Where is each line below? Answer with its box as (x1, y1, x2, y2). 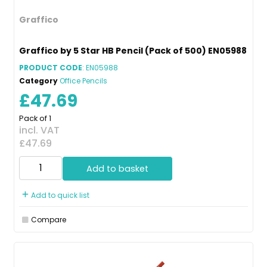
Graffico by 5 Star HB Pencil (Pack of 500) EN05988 (19, 44, 247, 57)
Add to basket (86, 162, 148, 175)
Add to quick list (31, 190, 89, 200)
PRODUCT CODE (19, 62, 82, 73)
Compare (31, 215, 66, 225)
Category (19, 75, 58, 86)
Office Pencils (60, 75, 107, 86)
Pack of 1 (19, 113, 51, 123)
